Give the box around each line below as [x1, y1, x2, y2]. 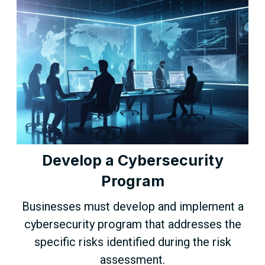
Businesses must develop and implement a [21, 199, 244, 214]
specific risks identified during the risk [34, 234, 231, 249]
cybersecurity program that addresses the [24, 216, 241, 231]
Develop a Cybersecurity [41, 151, 224, 169]
